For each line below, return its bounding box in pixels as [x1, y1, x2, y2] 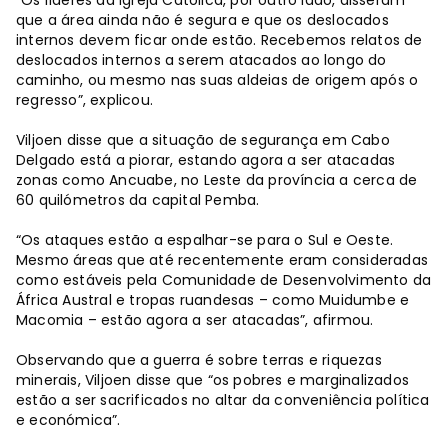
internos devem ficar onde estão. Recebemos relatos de [16, 30, 423, 51]
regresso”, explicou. [16, 90, 153, 111]
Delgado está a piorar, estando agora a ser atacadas [16, 150, 396, 171]
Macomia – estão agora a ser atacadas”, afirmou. [16, 310, 374, 331]
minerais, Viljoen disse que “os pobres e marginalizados [16, 370, 410, 391]
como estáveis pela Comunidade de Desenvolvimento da [16, 270, 432, 291]
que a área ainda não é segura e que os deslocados [16, 10, 389, 31]
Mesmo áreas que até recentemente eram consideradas [16, 250, 429, 271]
